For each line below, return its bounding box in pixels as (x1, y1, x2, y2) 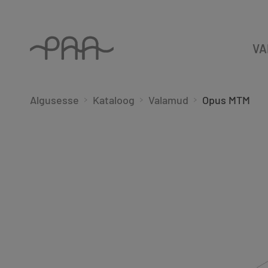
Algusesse (30, 93, 79, 106)
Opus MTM (202, 93, 250, 106)
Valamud (148, 93, 188, 106)
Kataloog (93, 93, 135, 106)
